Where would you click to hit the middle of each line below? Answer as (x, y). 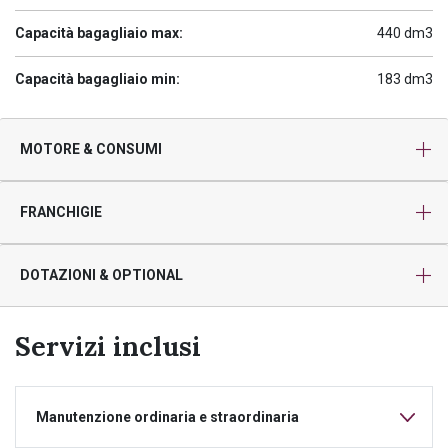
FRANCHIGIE (61, 212)
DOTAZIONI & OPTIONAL (101, 275)
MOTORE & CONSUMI (91, 149)
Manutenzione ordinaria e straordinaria (167, 416)
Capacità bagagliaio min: (97, 79)
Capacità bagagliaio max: (99, 33)
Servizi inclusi (108, 346)
